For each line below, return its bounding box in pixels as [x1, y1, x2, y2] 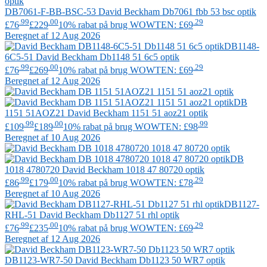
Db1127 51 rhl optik [101, 210, 179, 221]
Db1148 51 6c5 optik [97, 52, 179, 63]
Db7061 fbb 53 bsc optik [160, 6, 256, 17]
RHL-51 [5, 210, 39, 221]
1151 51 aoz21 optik [129, 108, 208, 119]
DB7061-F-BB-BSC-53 [5, 6, 98, 17]
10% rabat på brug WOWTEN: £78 [58, 178, 193, 188]
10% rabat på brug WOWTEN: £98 [63, 121, 198, 132]
